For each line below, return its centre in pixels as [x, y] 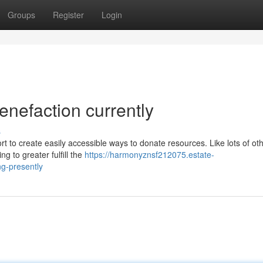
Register [68, 15]
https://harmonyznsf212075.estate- [149, 154]
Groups [21, 15]
